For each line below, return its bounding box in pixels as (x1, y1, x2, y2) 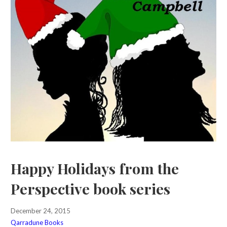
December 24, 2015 (10, 207, 70, 215)
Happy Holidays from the (10, 159, 179, 178)
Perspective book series (10, 179, 170, 199)
